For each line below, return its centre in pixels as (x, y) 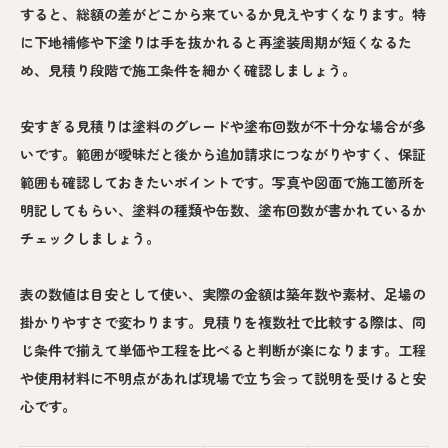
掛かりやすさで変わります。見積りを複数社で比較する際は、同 (223, 322)
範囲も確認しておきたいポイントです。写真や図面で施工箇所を (223, 182)
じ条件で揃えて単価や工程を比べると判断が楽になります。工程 (223, 350)
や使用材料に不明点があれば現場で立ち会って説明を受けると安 (223, 378)
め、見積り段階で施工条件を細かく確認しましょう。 (188, 70)
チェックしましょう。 (90, 238)
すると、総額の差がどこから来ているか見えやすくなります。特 (223, 14)
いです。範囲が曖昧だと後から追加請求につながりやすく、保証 (223, 154)
